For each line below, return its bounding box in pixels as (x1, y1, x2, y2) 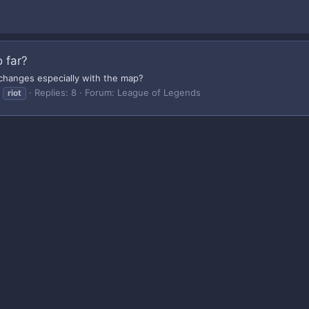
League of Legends (117, 86, 201, 98)
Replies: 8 (34, 86, 77, 98)
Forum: (85, 86, 117, 98)
